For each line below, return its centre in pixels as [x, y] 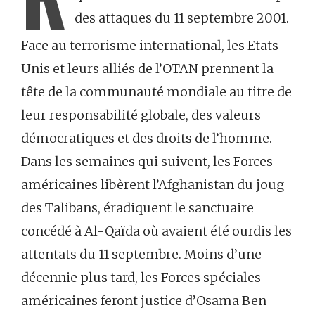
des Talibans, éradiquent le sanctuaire [137, 207]
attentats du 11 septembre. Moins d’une [141, 254]
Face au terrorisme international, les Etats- [153, 45]
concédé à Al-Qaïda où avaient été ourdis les [156, 231]
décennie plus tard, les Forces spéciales [141, 277]
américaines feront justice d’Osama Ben [144, 300]
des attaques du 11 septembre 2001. [182, 18]
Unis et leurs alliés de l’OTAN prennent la [147, 68]
